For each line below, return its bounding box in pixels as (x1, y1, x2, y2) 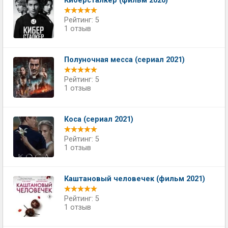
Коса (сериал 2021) (64, 115, 133, 124)
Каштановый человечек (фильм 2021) (64, 174, 205, 183)
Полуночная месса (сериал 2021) (64, 55, 185, 64)
